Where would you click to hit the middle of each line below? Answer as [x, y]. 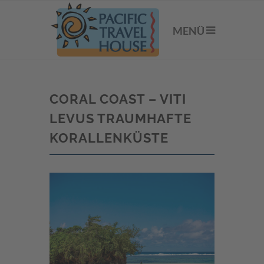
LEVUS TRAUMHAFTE [121, 118]
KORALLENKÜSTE [109, 138]
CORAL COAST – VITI [118, 99]
